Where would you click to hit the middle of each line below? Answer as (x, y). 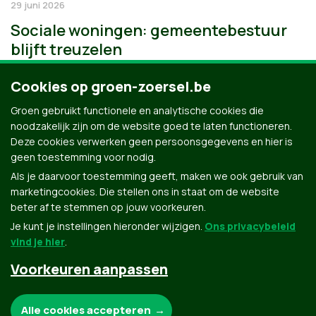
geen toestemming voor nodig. (83, 157)
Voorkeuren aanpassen (89, 269)
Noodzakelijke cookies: (71, 302)
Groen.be (90, 278)
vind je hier (38, 242)
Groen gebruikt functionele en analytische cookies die (137, 110)
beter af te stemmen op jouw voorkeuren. (108, 207)
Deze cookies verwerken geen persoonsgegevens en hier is (152, 141)
